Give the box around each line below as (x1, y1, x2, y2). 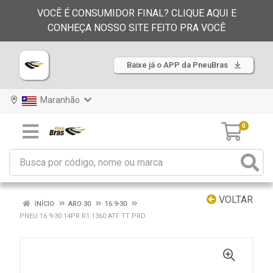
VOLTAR (216, 194, 253, 205)
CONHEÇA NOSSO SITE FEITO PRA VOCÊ (48, 22, 225, 34)
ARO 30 (68, 200, 91, 208)
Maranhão (37, 95, 82, 105)
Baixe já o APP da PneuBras (127, 60, 230, 69)
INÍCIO (33, 200, 54, 208)
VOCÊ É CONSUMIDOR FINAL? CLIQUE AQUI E (37, 7, 236, 19)
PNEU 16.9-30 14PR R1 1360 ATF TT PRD (19, 212, 146, 220)
